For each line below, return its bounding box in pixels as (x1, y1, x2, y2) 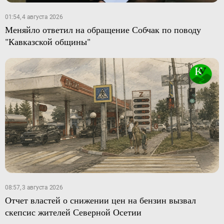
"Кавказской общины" (4, 35, 90, 47)
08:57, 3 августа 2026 (4, 184, 63, 191)
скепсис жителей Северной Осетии (4, 206, 141, 218)
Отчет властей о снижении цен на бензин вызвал (4, 194, 196, 206)
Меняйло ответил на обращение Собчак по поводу (4, 23, 201, 35)
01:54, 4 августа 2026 (4, 13, 63, 20)
